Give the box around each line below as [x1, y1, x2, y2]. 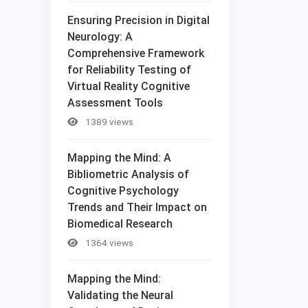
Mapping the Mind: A [67, 151, 171, 164]
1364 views [83, 236, 133, 248]
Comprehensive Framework [67, 46, 204, 60]
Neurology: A [67, 30, 133, 43]
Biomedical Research [67, 217, 173, 230]
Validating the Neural [67, 288, 173, 302]
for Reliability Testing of [67, 63, 191, 76]
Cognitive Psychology [67, 184, 179, 197]
